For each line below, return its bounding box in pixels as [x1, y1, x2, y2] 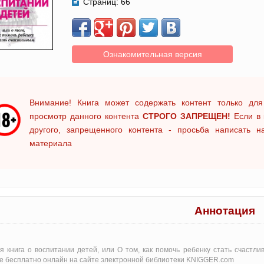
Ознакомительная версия [103, 49, 202, 59]
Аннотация [194, 204, 255, 217]
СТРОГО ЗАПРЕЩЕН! [142, 111, 230, 121]
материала [29, 138, 72, 148]
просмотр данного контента [29, 111, 143, 121]
